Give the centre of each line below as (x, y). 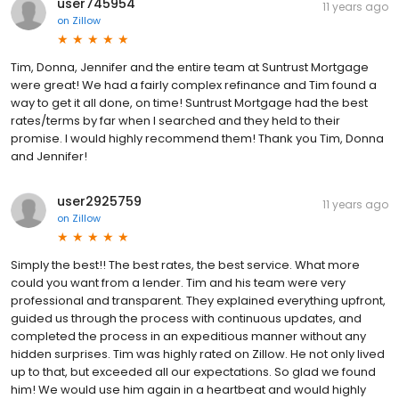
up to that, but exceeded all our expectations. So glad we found (193, 372)
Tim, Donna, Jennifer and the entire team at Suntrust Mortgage (190, 68)
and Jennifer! (49, 157)
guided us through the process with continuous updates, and (186, 319)
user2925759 (99, 202)
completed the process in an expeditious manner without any (188, 337)
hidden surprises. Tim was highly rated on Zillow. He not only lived (198, 354)
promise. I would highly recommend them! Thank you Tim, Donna (197, 139)
